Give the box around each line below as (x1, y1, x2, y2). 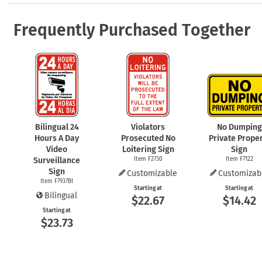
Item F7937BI (40, 177, 73, 185)
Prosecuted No (120, 133, 175, 143)
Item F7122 (225, 155, 253, 163)
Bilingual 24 (35, 122, 79, 132)
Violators (131, 122, 165, 132)
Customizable (127, 168, 178, 178)
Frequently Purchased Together (13, 20, 250, 40)
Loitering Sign (122, 144, 174, 154)
